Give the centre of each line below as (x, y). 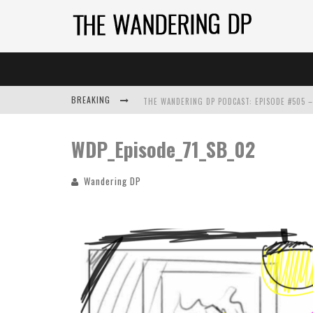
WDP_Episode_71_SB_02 (163, 149)
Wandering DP (112, 181)
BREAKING (92, 100)
